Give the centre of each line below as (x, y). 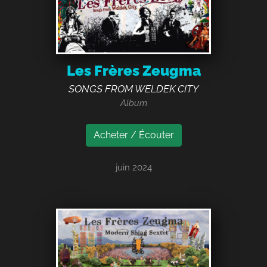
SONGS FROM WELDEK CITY (133, 89)
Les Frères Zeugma (133, 71)
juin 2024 (133, 168)
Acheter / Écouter (133, 135)
